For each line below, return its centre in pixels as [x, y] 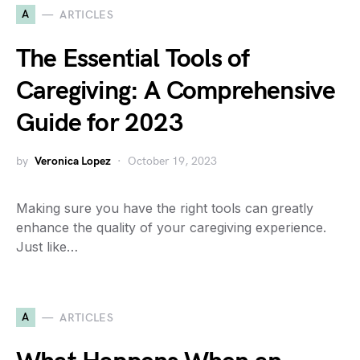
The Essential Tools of [133, 59]
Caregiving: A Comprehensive [176, 91]
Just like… [47, 247]
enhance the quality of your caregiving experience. [171, 227]
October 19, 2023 [172, 161]
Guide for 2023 [100, 123]
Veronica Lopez [73, 161]
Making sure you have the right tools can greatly [165, 208]
